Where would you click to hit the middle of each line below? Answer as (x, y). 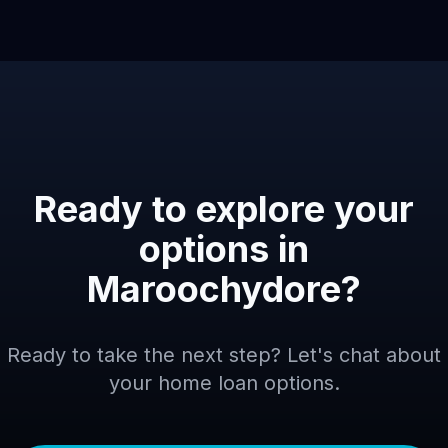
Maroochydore (214, 289)
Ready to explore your (224, 209)
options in (224, 249)
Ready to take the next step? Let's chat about (224, 355)
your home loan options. (224, 383)
